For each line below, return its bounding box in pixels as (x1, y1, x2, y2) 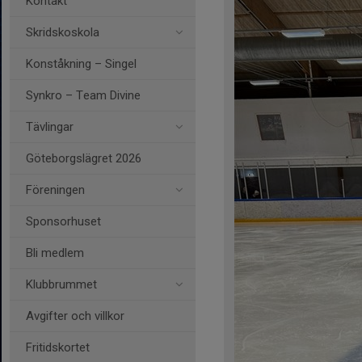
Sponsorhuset (26, 214, 101, 229)
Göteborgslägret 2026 (26, 151, 141, 166)
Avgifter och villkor (26, 309, 124, 323)
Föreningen (26, 183, 85, 197)
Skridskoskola (26, 25, 99, 40)
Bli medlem (26, 246, 84, 260)
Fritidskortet (26, 340, 90, 355)
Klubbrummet (26, 277, 97, 292)
